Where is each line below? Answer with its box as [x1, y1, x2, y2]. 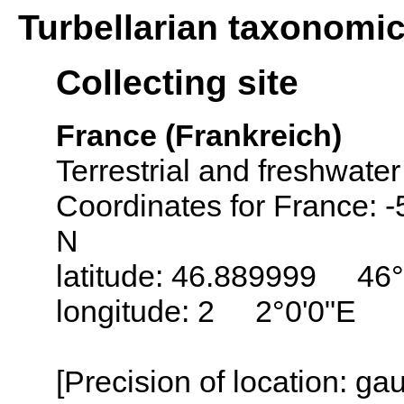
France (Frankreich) [56, 117, 342, 152]
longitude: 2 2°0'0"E [56, 293, 356, 328]
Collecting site [56, 62, 298, 103]
